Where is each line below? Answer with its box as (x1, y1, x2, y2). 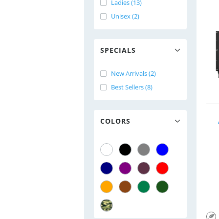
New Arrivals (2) (111, 69, 156, 78)
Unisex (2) (111, 12, 139, 21)
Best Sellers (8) (111, 83, 153, 91)
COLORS (100, 116, 131, 126)
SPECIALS (100, 45, 136, 55)
